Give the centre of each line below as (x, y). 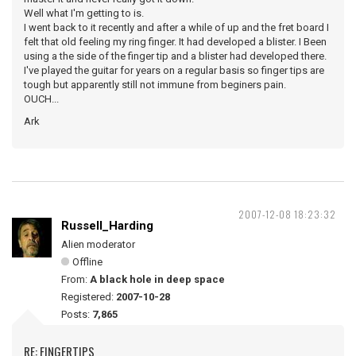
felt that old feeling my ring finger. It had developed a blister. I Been (175, 42)
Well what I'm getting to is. (84, 13)
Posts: (77, 314)
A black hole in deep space (157, 279)
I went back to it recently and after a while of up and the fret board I (176, 27)
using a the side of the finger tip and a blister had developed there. (175, 56)
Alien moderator (98, 244)
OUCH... (41, 99)
